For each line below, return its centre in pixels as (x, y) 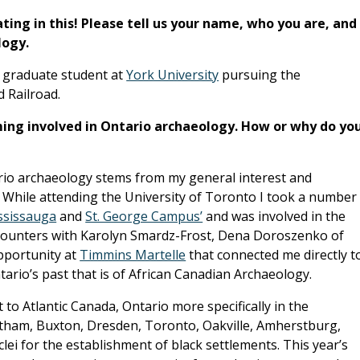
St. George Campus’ (144, 217)
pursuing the (260, 75)
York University (173, 75)
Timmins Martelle (133, 255)
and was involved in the (274, 217)
